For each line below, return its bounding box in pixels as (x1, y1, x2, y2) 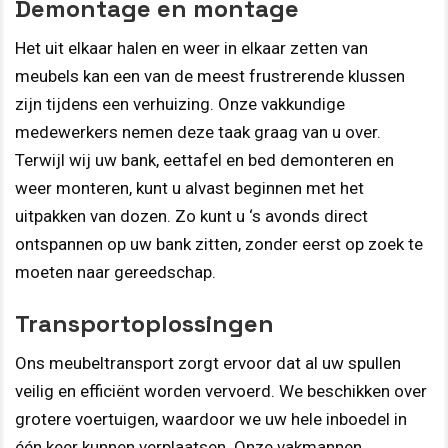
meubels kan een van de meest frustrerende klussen (15, 65, 405, 86)
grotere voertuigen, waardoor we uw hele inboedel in (15, 409, 407, 430)
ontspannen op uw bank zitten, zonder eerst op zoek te (15, 233, 423, 254)
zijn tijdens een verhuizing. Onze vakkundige (15, 93, 345, 114)
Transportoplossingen (15, 308, 274, 340)
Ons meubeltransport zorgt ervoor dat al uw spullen (15, 353, 401, 374)
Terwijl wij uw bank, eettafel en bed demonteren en (15, 149, 394, 170)
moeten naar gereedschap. (15, 261, 216, 282)
